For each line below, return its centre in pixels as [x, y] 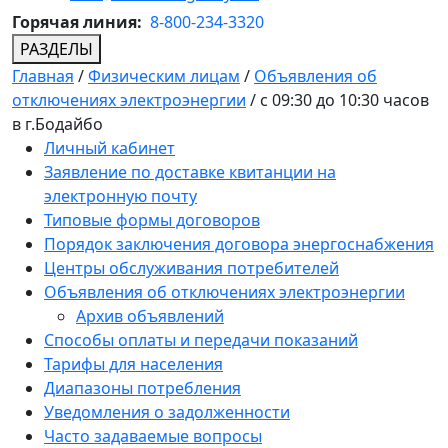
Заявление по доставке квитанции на [190, 172]
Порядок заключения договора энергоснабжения [239, 244]
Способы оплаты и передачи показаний [201, 340]
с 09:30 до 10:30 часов [344, 100]
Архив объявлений [150, 316]
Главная [43, 76]
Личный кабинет [109, 148]
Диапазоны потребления [142, 388]
